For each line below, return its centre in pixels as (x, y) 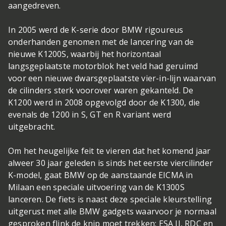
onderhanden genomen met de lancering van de (101, 42)
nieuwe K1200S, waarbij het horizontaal (85, 54)
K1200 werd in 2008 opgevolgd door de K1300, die (104, 102)
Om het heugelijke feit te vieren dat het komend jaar (109, 151)
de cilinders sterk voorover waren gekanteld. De (101, 90)
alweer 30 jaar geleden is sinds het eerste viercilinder (111, 163)
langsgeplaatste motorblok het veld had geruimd (103, 66)
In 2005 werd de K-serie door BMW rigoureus (96, 30)
